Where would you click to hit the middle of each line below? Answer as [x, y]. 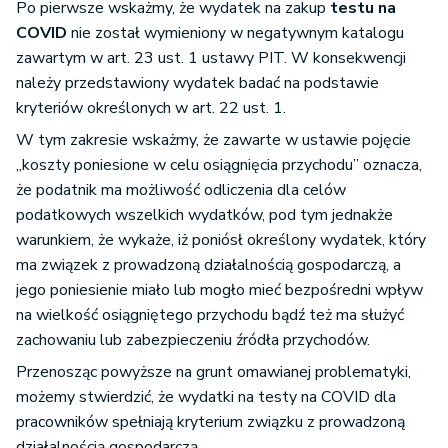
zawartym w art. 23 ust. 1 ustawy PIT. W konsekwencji [211, 58]
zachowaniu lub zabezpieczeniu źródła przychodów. [193, 340]
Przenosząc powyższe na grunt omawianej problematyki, [213, 372]
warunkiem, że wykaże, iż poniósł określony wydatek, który [221, 240]
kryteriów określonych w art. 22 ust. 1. [151, 108]
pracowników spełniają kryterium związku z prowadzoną [210, 422]
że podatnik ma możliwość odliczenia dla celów [181, 190]
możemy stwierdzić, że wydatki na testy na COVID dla [206, 397]
